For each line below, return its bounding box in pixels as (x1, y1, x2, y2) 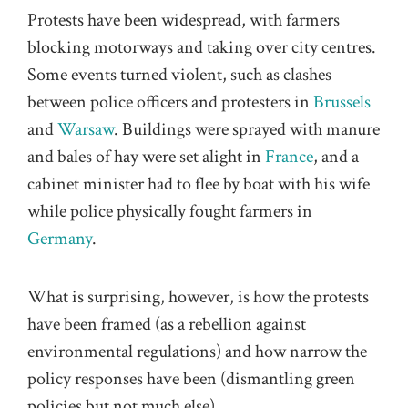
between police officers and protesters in (27, 89, 313, 114)
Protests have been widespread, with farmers (27, 7, 340, 32)
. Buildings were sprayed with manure (114, 117, 380, 141)
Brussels (313, 89, 371, 114)
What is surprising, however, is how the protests (27, 285, 369, 310)
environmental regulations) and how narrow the (27, 340, 367, 364)
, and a (313, 144, 359, 168)
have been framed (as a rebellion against (27, 312, 306, 337)
